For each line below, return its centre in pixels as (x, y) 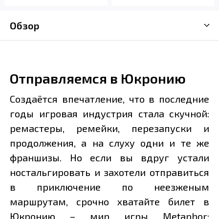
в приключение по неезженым (109, 187)
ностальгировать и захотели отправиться (109, 172)
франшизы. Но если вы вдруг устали (109, 158)
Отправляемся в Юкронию (98, 78)
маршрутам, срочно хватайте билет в (109, 202)
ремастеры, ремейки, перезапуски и (109, 128)
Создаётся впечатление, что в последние (109, 99)
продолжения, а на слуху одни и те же (109, 143)
